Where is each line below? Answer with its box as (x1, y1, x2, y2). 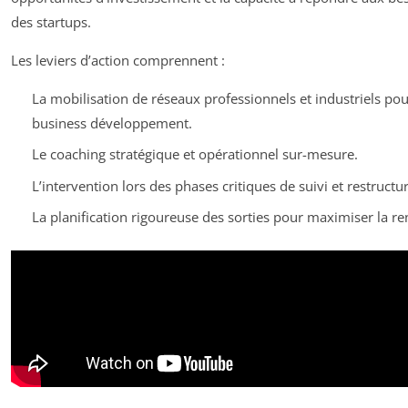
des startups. (11, 12, 91, 31)
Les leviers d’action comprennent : (11, 50, 225, 69)
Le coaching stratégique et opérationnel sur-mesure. (31, 145, 358, 164)
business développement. (31, 113, 192, 132)
